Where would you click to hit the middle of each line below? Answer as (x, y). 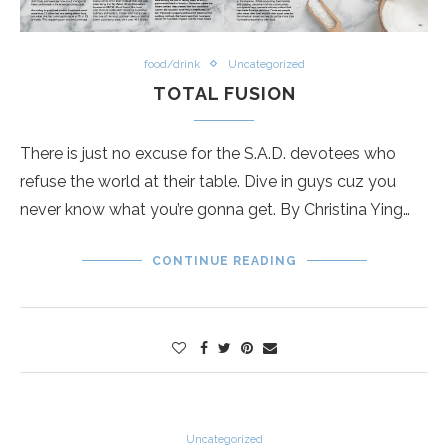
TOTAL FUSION (224, 93)
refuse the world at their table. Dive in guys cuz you (208, 181)
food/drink (171, 64)
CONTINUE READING (224, 260)
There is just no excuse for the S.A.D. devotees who (208, 153)
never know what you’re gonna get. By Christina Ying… (215, 209)
